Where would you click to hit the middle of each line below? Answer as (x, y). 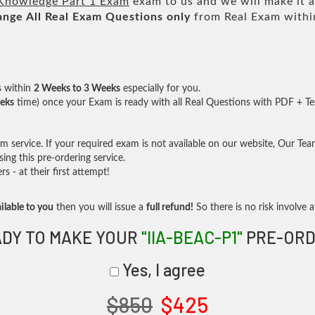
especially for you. (160, 89)
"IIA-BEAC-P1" (192, 237)
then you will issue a (100, 207)
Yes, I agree (162, 270)
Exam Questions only (131, 17)
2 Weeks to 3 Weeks (77, 89)
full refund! (170, 207)
